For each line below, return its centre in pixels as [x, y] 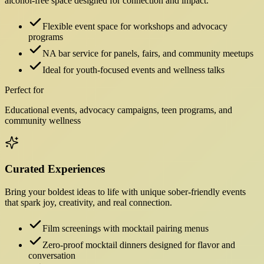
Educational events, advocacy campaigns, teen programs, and [118, 110]
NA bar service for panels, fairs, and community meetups [148, 53]
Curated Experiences [55, 169]
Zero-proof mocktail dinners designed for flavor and [139, 245]
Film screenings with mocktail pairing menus [126, 229]
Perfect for [24, 90]
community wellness [43, 120]
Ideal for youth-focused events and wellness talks [133, 70]
